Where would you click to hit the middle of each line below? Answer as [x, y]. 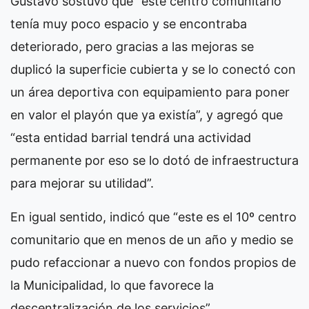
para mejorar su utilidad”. [82, 183]
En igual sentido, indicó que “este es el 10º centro [153, 217]
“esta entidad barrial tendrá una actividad [131, 138]
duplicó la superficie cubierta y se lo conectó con [153, 69]
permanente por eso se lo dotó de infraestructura [154, 160]
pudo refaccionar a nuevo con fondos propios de [153, 262]
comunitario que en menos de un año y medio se [152, 240]
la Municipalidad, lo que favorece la [112, 285]
